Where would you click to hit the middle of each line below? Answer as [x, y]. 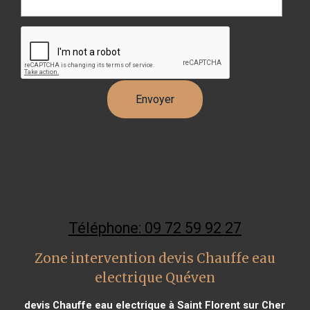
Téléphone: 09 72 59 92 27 [155, 228]
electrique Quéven [155, 277]
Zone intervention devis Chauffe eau [155, 258]
